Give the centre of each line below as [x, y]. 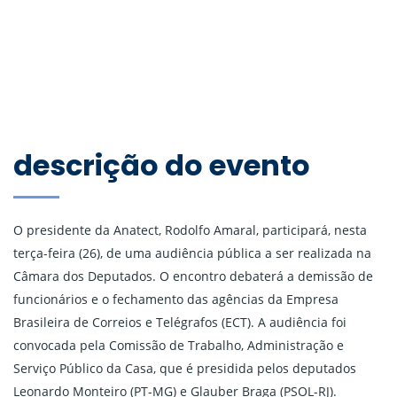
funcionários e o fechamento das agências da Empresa [176, 300]
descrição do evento [162, 166]
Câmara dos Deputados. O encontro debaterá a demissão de [193, 276]
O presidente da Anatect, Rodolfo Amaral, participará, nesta [190, 230]
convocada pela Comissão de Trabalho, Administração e [179, 346]
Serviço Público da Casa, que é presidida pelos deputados [185, 369]
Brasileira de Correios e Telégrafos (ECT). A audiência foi [180, 323]
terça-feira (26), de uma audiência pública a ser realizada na [192, 253]
